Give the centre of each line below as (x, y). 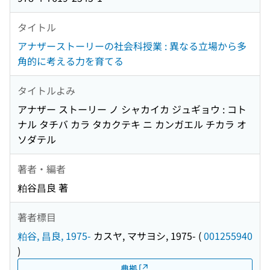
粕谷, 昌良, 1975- (54, 236)
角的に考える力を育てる (71, 61)
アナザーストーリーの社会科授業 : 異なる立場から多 (132, 46)
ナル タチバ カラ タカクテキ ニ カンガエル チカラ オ (132, 124)
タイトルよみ (46, 90)
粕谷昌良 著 (43, 188)
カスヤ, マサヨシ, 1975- (143, 236)
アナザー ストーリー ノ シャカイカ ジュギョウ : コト (132, 109)
